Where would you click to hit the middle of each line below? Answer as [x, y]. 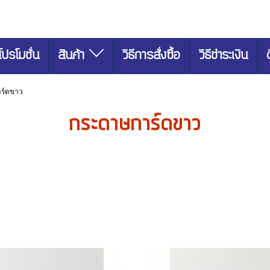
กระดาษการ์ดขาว [135, 124]
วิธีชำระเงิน [223, 55]
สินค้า [73, 55]
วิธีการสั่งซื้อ [151, 55]
